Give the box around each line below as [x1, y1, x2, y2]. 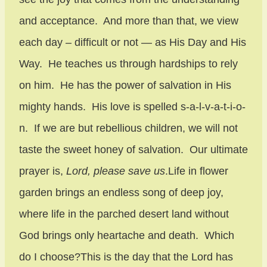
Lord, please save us [66, 165, 165, 178]
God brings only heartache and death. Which [19, 229, 234, 242]
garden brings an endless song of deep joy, [19, 187, 223, 199]
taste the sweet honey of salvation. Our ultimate [19, 144, 248, 156]
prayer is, [19, 165, 66, 178]
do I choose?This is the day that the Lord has [19, 251, 233, 263]
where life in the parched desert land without [19, 208, 229, 221]
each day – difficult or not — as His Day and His [19, 36, 246, 49]
